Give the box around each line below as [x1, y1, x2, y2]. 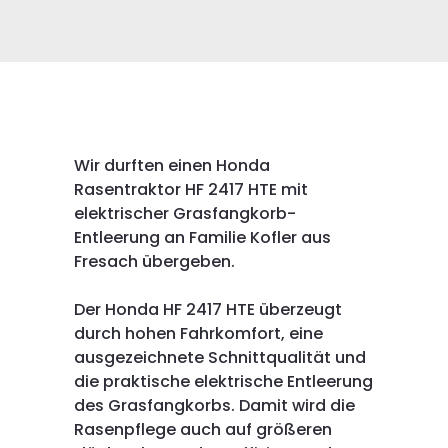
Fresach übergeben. [73, 250, 235, 273]
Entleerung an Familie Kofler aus [73, 226, 331, 249]
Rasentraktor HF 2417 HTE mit [73, 178, 308, 201]
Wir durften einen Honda [73, 154, 270, 177]
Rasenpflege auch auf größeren [73, 418, 332, 441]
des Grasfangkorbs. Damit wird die [73, 394, 355, 417]
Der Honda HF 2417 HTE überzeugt [73, 298, 342, 321]
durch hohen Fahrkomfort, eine [73, 322, 323, 345]
